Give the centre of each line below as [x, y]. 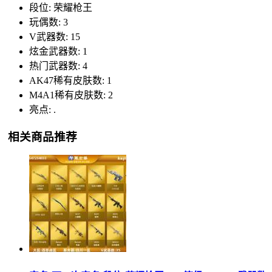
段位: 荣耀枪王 [61, 7]
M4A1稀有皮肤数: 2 [71, 95]
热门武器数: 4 [58, 66]
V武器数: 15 [55, 36]
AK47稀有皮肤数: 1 [70, 80]
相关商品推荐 [42, 137]
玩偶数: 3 [49, 22]
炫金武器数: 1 [58, 51]
